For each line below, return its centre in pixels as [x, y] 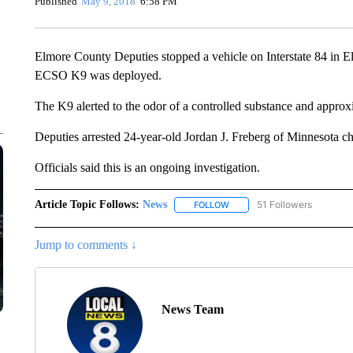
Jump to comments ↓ [85, 245]
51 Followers [284, 204]
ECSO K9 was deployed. [98, 75]
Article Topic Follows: [87, 204]
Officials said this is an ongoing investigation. [147, 167]
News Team [192, 310]
